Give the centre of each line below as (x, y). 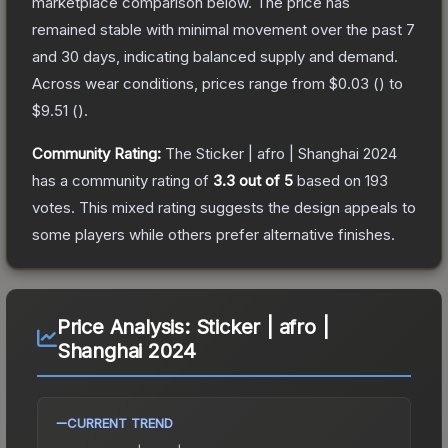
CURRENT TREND (120, 422)
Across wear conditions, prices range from (180, 83)
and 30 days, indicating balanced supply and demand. (215, 56)
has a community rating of (122, 180)
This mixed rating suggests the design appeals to (245, 207)
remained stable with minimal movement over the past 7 (223, 29)
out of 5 (264, 180)
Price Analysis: (126, 326)
